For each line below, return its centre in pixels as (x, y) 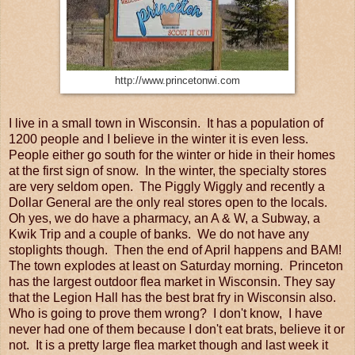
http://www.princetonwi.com (177, 80)
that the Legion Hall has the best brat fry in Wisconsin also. (174, 297)
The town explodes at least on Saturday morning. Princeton (176, 265)
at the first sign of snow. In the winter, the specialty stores (168, 170)
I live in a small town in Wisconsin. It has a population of (166, 123)
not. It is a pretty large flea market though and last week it (168, 345)
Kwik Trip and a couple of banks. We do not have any (159, 234)
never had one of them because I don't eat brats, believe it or (177, 329)
